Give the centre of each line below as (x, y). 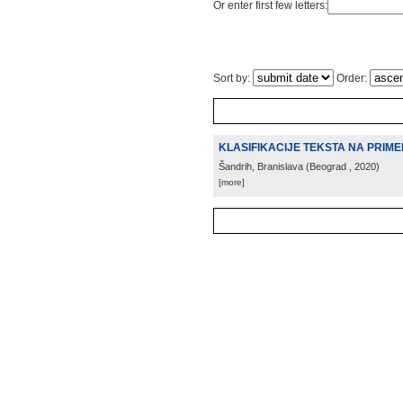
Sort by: (233, 78)
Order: (352, 78)
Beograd (328, 166)
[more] (232, 182)
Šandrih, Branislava (261, 166)
